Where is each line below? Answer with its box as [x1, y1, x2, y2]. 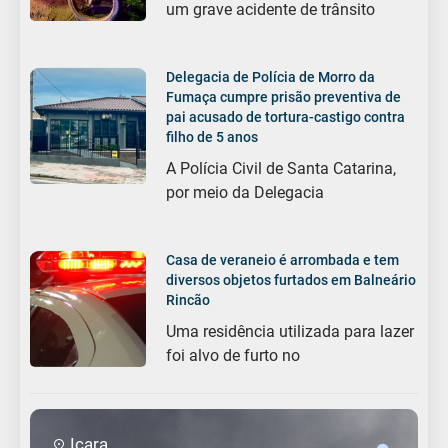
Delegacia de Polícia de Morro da [166, 69, 376, 86]
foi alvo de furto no [166, 346, 301, 366]
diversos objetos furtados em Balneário [166, 272, 417, 289]
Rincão [166, 292, 211, 309]
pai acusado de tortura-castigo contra [166, 109, 406, 126]
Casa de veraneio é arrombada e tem [166, 252, 400, 269]
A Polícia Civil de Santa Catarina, [166, 159, 397, 179]
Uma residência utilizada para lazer [166, 322, 415, 342]
